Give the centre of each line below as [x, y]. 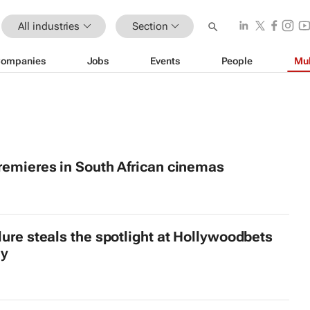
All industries [49, 26]
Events [165, 61]
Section [150, 26]
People [237, 61]
